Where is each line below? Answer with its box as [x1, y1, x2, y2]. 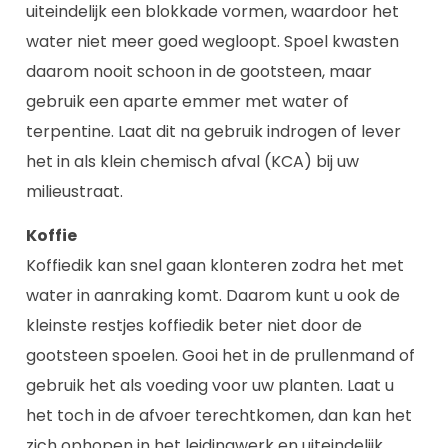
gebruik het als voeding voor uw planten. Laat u [26, 374, 394, 398]
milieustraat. [26, 180, 123, 204]
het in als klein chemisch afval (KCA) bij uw [26, 150, 359, 174]
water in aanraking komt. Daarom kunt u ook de [26, 284, 400, 308]
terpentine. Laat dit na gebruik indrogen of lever [26, 120, 401, 144]
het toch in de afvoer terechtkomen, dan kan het [26, 404, 412, 428]
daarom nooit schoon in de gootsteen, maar [26, 60, 372, 84]
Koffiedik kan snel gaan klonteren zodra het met [26, 254, 404, 278]
